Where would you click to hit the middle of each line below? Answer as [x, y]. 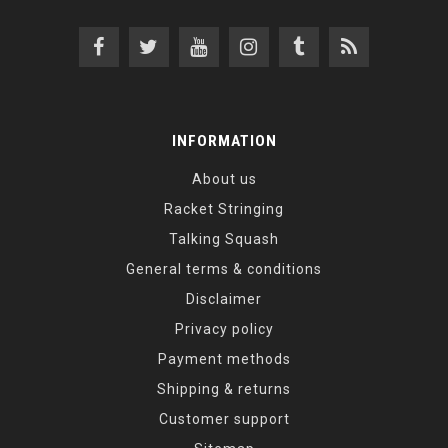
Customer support [224, 418]
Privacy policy [224, 328]
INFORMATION [224, 140]
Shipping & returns [224, 388]
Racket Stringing [224, 208]
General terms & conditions [224, 268]
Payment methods [224, 358]
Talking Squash [224, 238]
